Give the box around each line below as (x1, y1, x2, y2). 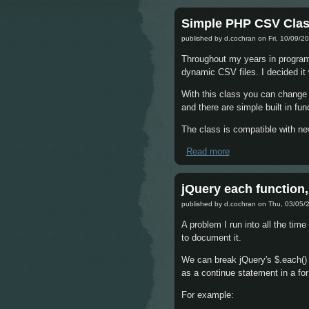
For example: (181, 290, 234, 301)
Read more (186, 146, 230, 157)
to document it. (181, 232, 241, 243)
